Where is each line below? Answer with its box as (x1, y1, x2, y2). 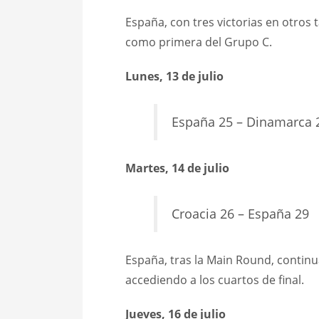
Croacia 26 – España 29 (171, 205, 309, 223)
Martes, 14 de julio (125, 160, 229, 177)
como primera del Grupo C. (125, 34, 272, 51)
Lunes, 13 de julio (125, 68, 224, 85)
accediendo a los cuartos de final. (125, 272, 304, 288)
